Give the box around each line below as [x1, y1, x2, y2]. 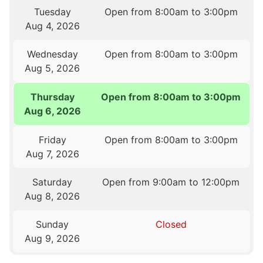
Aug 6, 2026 [24, 105, 82, 117]
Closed [155, 218, 187, 231]
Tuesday [33, 6, 71, 18]
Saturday [32, 176, 73, 188]
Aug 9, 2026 [25, 232, 80, 245]
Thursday [31, 91, 75, 103]
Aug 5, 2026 [25, 62, 80, 75]
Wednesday [26, 48, 78, 60]
